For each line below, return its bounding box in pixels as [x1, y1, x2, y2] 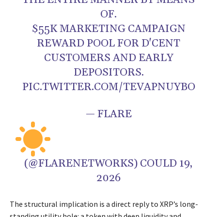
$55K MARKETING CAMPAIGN [31, 22, 186, 36]
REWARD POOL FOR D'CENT [37, 37, 180, 51]
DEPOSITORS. [73, 66, 144, 80]
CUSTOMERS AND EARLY [44, 51, 173, 65]
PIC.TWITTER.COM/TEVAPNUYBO [22, 80, 195, 94]
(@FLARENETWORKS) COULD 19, [24, 157, 193, 171]
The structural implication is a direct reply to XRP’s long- [10, 199, 198, 209]
